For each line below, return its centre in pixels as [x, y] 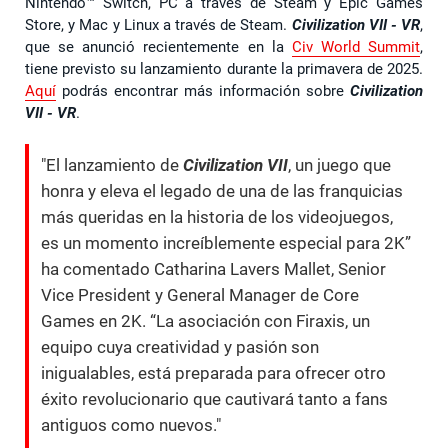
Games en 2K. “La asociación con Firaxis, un [205, 321]
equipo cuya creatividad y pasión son [180, 347]
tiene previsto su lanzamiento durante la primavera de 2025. [224, 69]
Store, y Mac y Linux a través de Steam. [158, 25]
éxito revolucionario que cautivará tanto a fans [214, 399]
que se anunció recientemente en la [158, 47]
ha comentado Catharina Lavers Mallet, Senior [213, 269]
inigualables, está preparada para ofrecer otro [213, 373]
